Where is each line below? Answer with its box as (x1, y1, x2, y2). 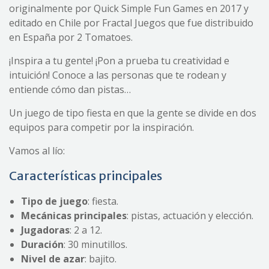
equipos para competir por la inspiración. (9, 120, 194, 134)
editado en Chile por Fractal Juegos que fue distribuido (9, 16, 253, 29)
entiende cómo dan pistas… (9, 82, 131, 96)
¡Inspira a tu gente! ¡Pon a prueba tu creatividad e (9, 53, 229, 67)
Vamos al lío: (9, 144, 65, 157)
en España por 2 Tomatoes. (9, 30, 133, 44)
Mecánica (21, 208, 67, 222)
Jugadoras (21, 223, 70, 237)
